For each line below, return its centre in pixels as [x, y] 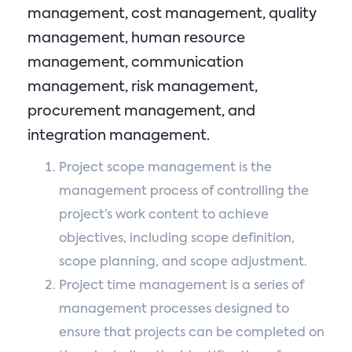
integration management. [119, 136]
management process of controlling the [184, 192]
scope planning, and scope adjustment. [183, 262]
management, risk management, [143, 87]
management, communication [136, 63]
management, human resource [136, 38]
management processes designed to [174, 310]
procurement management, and [141, 112]
